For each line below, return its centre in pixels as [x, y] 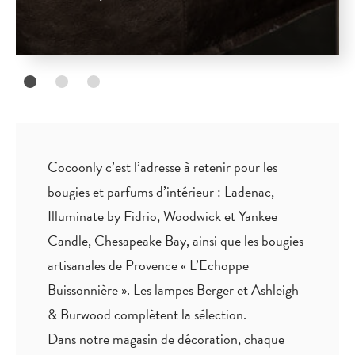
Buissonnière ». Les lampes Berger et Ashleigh [173, 289]
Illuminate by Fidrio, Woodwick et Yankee [162, 216]
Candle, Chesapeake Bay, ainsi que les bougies [176, 240]
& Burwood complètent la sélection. [147, 314]
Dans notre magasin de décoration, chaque [166, 338]
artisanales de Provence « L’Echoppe [148, 265]
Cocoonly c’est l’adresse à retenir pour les [162, 166]
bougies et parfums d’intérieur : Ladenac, [161, 191]
